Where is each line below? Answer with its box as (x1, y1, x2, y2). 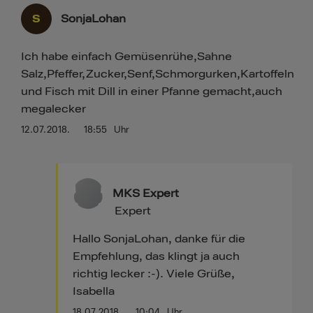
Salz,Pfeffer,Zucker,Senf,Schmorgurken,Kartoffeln (21, 67, 294, 82)
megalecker (21, 102, 86, 117)
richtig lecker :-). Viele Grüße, (73, 267, 235, 282)
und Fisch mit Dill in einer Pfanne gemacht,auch (21, 85, 282, 99)
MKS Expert (112, 187, 180, 201)
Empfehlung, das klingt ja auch (73, 249, 240, 264)
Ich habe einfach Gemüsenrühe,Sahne (21, 50, 232, 64)
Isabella (73, 284, 115, 299)
